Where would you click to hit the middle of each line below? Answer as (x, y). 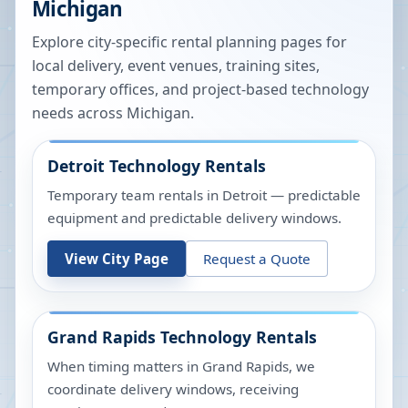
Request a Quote (257, 258)
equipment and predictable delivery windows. (194, 218)
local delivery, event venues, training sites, (176, 66)
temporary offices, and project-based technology (200, 89)
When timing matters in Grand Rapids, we (181, 366)
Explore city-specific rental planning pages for (189, 42)
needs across (79, 113)
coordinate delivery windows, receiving (173, 389)
